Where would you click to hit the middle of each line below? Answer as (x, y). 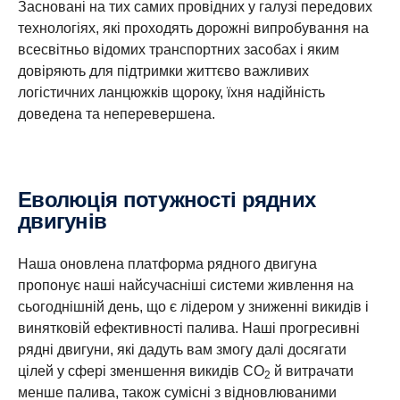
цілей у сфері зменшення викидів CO (141, 371)
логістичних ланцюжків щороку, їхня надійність (171, 92)
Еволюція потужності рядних (25, 200)
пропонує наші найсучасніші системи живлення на (186, 285)
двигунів (62, 221)
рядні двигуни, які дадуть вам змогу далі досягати (182, 350)
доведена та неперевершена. (117, 114)
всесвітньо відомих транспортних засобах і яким (179, 50)
